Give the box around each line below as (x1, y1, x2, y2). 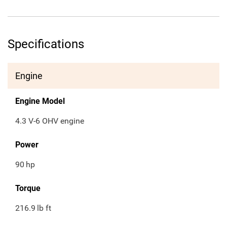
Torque (15, 183, 41, 194)
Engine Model (15, 96, 65, 106)
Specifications (8, 37, 84, 52)
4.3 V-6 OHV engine (15, 116, 84, 126)
